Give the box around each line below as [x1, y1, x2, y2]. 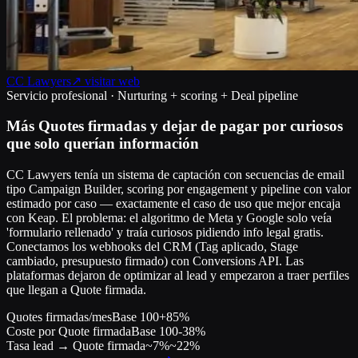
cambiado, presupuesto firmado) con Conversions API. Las [6, 254, 304, 268]
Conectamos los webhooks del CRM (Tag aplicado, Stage [6, 240, 298, 254]
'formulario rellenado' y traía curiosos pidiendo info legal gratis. [6, 225, 324, 240]
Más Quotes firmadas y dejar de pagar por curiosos [6, 117, 343, 135]
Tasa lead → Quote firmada [6, 339, 145, 353]
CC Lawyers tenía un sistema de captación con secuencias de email [6, 168, 344, 182]
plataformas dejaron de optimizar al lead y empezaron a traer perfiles [6, 268, 349, 283]
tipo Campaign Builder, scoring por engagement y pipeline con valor [6, 182, 351, 197]
